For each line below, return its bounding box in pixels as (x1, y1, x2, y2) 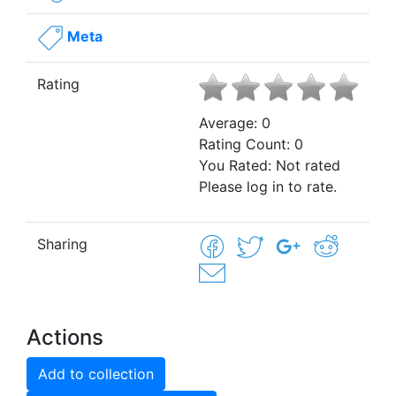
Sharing (37, 234, 88, 253)
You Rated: (199, 156, 276, 174)
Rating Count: (199, 134, 294, 153)
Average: (199, 113, 262, 132)
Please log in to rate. (199, 177, 337, 195)
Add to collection (38, 364, 154, 383)
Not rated (276, 156, 340, 174)
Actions (27, 324, 103, 350)
